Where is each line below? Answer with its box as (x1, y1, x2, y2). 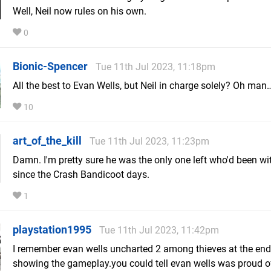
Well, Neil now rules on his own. (13, 5, 146, 18)
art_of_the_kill (13, 134, 82, 148)
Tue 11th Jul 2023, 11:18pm (96, 61, 215, 73)
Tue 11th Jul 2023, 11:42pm (99, 224, 219, 237)
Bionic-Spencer (13, 60, 88, 73)
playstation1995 (13, 223, 91, 237)
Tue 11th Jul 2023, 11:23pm (90, 135, 209, 148)
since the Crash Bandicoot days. (13, 169, 149, 181)
